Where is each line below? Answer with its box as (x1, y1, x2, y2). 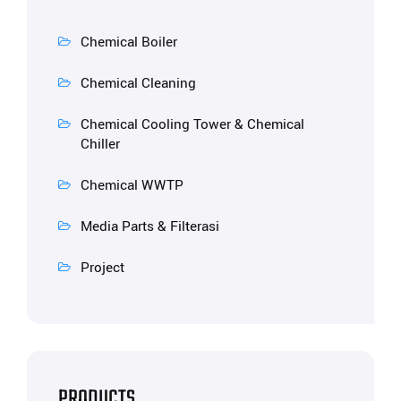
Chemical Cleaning (81, 73, 196, 94)
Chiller (81, 134, 120, 155)
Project (81, 258, 124, 278)
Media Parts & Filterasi (81, 217, 219, 237)
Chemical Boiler (81, 32, 177, 53)
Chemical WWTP (81, 175, 183, 196)
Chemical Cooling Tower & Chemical (81, 115, 304, 135)
